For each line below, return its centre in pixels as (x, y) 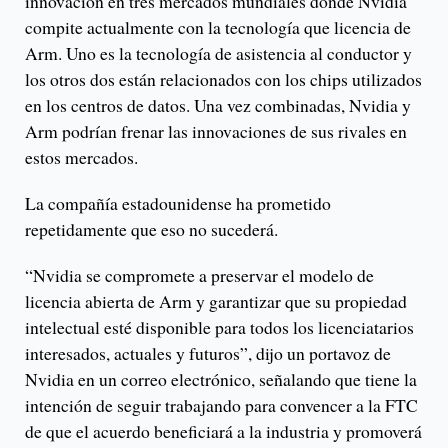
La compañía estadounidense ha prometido (178, 203)
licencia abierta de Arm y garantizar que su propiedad (216, 301)
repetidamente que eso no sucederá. (151, 229)
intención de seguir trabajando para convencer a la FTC (221, 405)
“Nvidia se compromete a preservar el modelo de (199, 275)
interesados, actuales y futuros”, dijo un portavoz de (208, 353)
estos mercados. (81, 157)
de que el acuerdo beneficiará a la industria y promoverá (223, 431)
